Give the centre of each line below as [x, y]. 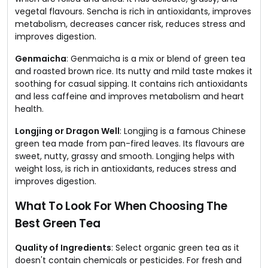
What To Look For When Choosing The [121, 206]
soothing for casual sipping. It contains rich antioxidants [131, 83]
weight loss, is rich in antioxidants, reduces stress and [126, 168]
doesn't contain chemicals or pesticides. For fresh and [128, 260]
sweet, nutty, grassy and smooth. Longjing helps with [125, 156]
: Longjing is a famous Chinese [183, 131]
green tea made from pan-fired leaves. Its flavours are [130, 143]
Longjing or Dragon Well [67, 131]
